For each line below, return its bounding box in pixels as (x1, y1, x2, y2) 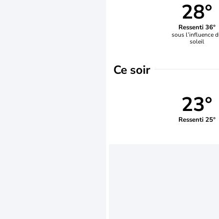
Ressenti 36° (178, 22, 216, 32)
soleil (189, 37, 204, 45)
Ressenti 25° (178, 115, 216, 124)
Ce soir (113, 62, 150, 78)
